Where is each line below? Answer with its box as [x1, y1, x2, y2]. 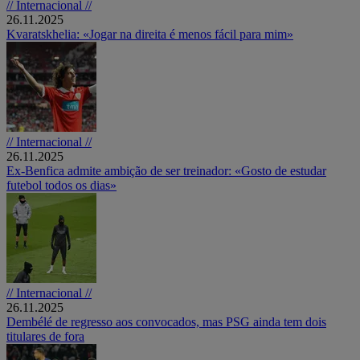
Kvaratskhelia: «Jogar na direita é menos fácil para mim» [6, 27, 293, 41]
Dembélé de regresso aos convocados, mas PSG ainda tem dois [6, 314, 326, 329]
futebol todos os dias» [6, 178, 117, 192]
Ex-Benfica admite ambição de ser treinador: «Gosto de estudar [6, 163, 326, 178]
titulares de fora [6, 329, 84, 343]
